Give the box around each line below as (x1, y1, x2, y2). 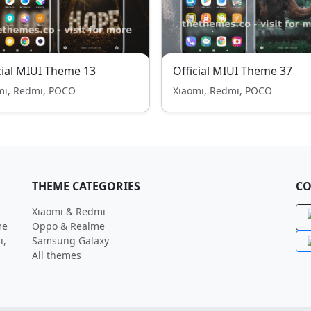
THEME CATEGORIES (32, 178, 140, 194)
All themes (32, 249, 81, 262)
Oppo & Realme (32, 219, 105, 233)
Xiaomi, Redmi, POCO (173, 84, 272, 97)
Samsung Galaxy (32, 234, 109, 247)
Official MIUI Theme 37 (173, 63, 292, 78)
